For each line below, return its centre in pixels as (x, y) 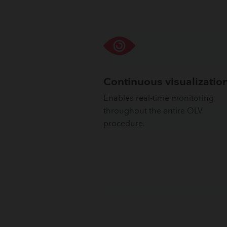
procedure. (124, 124)
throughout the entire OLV (153, 111)
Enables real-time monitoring (159, 99)
